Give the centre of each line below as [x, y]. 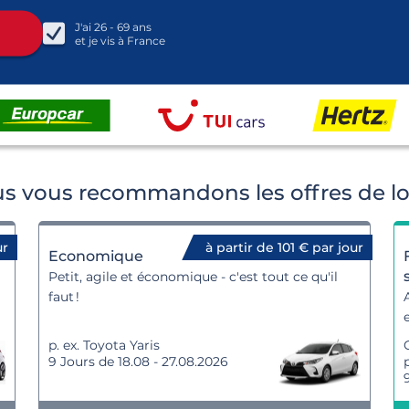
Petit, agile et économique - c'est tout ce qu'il [194, 277]
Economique [96, 256]
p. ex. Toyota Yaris [105, 345]
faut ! [64, 297]
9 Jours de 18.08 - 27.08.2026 [139, 362]
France [146, 40]
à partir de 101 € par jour [284, 247]
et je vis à [101, 40]
